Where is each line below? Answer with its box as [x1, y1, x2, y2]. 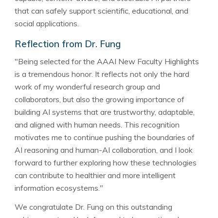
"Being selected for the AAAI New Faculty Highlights [15, 56, 199, 66]
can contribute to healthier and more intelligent [15, 170, 176, 180]
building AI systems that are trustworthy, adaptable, [15, 107, 195, 117]
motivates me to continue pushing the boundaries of [15, 132, 195, 142]
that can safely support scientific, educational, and [15, 5, 188, 16]
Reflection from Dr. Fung [15, 37, 121, 50]
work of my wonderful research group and [15, 81, 160, 91]
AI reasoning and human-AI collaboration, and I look [15, 145, 193, 155]
